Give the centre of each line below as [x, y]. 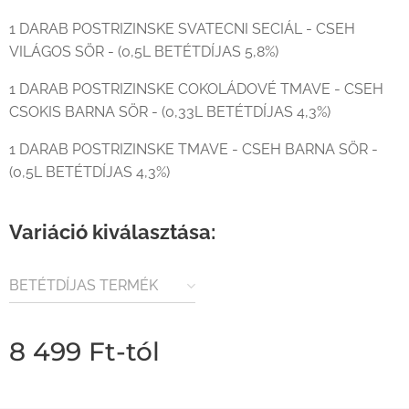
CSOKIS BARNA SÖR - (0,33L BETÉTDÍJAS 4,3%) [170, 112]
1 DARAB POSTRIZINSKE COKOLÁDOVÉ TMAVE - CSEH [196, 89]
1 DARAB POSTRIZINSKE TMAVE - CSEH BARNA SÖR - [194, 149]
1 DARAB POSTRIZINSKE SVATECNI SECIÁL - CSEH [182, 29]
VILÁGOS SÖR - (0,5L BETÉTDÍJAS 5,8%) [144, 52]
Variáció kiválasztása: [112, 232]
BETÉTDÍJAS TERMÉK [84, 285]
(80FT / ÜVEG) [59, 311]
